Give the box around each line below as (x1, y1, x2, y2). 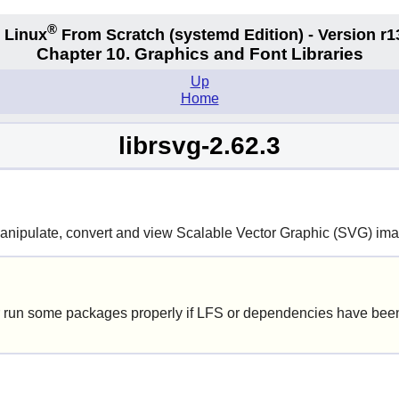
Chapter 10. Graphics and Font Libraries (36, 45, 363, 64)
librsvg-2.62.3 (118, 131, 281, 159)
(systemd (169, 25, 240, 44)
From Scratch (57, 25, 169, 44)
